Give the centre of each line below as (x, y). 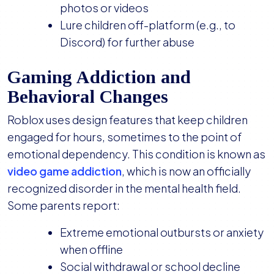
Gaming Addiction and (99, 77)
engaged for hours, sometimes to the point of (125, 137)
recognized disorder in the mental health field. (125, 188)
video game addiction (65, 171)
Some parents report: (64, 206)
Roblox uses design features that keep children (128, 120)
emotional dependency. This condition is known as (136, 154)
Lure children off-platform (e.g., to (148, 25)
